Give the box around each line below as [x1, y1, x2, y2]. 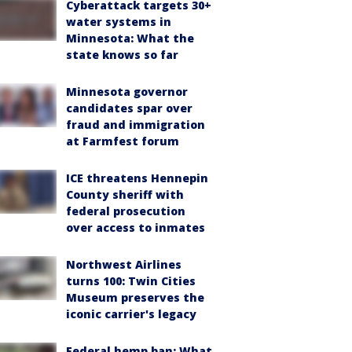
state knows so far [66, 47, 178, 62]
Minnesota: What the [66, 31, 194, 46]
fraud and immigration [66, 117, 205, 132]
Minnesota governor [66, 84, 188, 99]
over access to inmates [66, 220, 205, 235]
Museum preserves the [66, 290, 204, 305]
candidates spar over [66, 101, 192, 115]
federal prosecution [66, 203, 185, 218]
